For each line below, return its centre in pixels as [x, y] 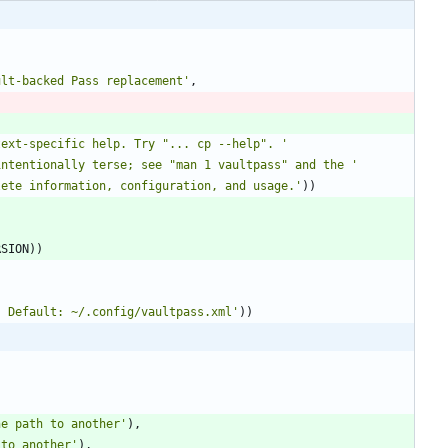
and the [319, 165]
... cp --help [214, 144]
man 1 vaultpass [228, 165]
